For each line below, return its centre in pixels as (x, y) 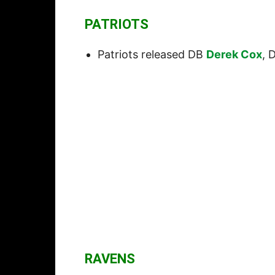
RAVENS (110, 259)
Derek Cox (234, 55)
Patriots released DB (152, 55)
